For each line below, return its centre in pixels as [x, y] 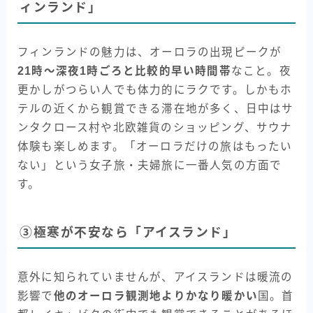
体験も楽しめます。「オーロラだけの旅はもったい [155, 146]
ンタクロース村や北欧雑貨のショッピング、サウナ [155, 127]
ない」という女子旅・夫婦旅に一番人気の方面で [150, 165]
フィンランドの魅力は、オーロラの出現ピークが [150, 52]
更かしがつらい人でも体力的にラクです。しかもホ [155, 89]
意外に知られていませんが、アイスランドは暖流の [155, 277]
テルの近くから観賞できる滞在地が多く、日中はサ [156, 108]
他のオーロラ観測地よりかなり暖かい [156, 296]
